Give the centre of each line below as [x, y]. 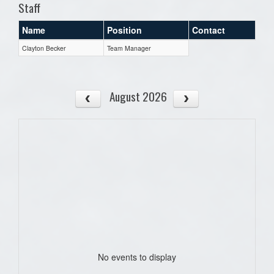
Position [124, 30]
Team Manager [129, 48]
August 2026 [138, 96]
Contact [209, 30]
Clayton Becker [44, 48]
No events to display [137, 257]
